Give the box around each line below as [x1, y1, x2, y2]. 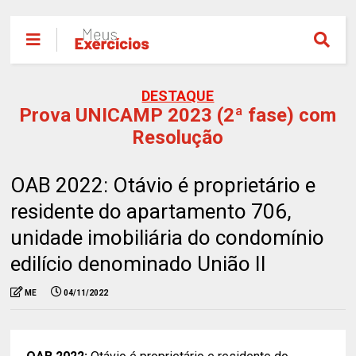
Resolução [132, 126, 224, 149]
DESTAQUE [141, 87, 215, 104]
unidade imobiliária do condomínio [10, 226, 325, 250]
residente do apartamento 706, [10, 199, 292, 223]
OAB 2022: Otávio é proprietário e [10, 173, 316, 197]
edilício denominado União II [10, 252, 267, 276]
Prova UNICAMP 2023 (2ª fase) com [19, 104, 337, 126]
